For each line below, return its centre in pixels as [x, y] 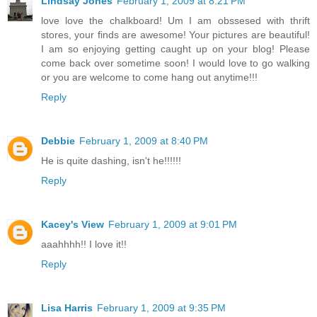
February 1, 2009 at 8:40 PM [144, 141]
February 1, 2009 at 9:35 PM [161, 308]
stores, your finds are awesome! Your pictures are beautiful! [175, 35]
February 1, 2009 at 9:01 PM [173, 225]
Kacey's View [73, 225]
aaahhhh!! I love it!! [84, 244]
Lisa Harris [67, 308]
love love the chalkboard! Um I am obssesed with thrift [175, 21]
